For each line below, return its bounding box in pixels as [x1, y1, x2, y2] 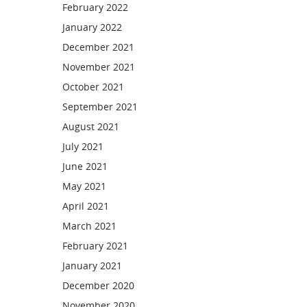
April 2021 [62, 199, 109, 212]
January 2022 [62, 21, 122, 34]
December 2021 [62, 40, 134, 53]
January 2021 [62, 259, 122, 272]
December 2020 [62, 279, 134, 292]
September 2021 [62, 100, 138, 113]
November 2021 [62, 60, 135, 73]
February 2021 [62, 239, 128, 252]
